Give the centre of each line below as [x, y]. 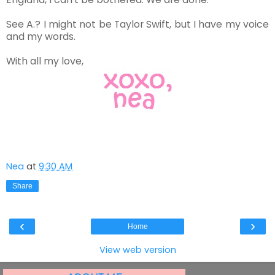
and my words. [41, 37]
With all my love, [45, 61]
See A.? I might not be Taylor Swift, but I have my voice [137, 25]
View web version [137, 250]
